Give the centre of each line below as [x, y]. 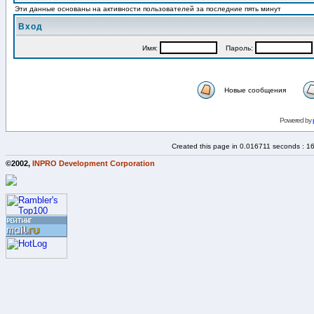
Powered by [296, 120]
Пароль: [236, 48]
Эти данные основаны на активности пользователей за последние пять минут [148, 9]
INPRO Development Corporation [94, 163]
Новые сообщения [255, 90]
